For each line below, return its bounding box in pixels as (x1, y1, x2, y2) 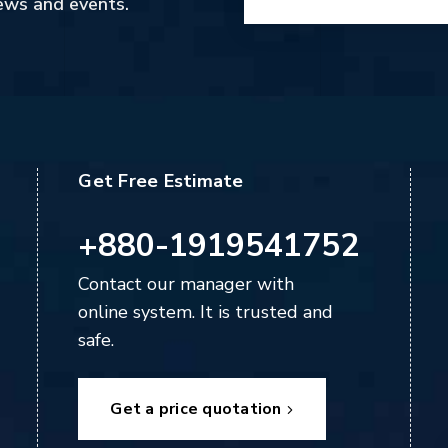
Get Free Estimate (78, 168, 244, 193)
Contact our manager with (78, 271, 295, 296)
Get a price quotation (110, 398, 282, 421)
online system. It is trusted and (78, 299, 334, 324)
